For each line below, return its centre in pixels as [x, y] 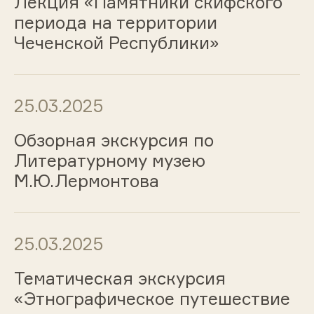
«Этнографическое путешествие [152, 298]
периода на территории [115, 23]
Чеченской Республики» [116, 43]
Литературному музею [109, 161]
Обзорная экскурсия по [114, 141]
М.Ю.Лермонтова [86, 181]
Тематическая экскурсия [120, 278]
